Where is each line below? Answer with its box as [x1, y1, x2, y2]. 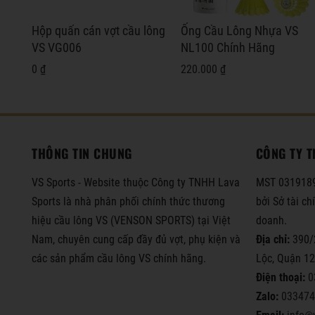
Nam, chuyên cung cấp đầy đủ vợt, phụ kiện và [32, 232, 240, 246]
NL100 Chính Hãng [181, 40, 276, 55]
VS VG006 [32, 40, 82, 55]
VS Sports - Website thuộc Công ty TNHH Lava [32, 175, 240, 189]
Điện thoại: [255, 270, 308, 284]
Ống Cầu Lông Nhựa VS [181, 23, 299, 38]
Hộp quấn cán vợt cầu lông [32, 23, 165, 38]
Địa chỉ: [255, 232, 292, 246]
